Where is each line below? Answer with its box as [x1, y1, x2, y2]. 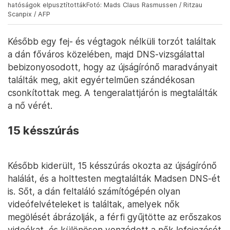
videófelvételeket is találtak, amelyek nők [8, 198, 180, 209]
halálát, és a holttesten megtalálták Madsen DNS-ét [8, 172, 220, 184]
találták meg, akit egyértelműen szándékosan [8, 74, 195, 85]
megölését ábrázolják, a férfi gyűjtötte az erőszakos [8, 211, 221, 222]
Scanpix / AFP [8, 10, 50, 18]
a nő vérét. [8, 100, 52, 111]
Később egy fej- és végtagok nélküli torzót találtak [8, 35, 216, 47]
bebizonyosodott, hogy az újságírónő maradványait [8, 61, 218, 72]
